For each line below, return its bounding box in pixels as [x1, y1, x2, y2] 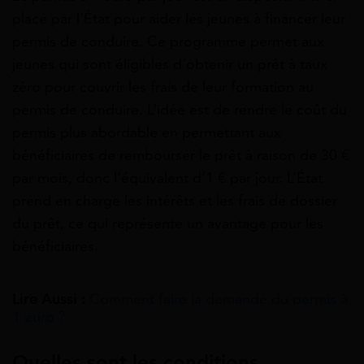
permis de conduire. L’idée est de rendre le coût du [12, 100, 347, 119]
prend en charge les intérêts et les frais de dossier [12, 191, 337, 210]
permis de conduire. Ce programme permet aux [12, 32, 324, 50]
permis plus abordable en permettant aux [12, 123, 281, 141]
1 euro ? [12, 307, 66, 326]
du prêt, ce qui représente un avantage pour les [12, 214, 323, 232]
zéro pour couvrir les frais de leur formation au [12, 77, 314, 96]
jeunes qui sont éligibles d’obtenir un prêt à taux [12, 54, 327, 73]
